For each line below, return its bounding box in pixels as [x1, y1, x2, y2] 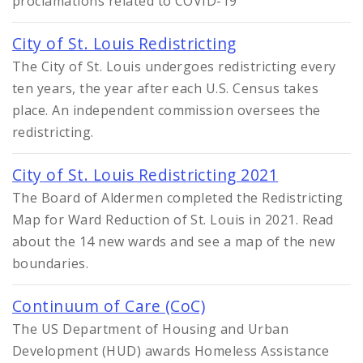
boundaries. [12, 254, 89, 272]
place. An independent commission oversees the [12, 100, 321, 119]
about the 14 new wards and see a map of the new [12, 232, 335, 250]
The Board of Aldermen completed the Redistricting [12, 188, 344, 207]
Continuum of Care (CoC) [12, 294, 206, 317]
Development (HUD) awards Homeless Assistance [12, 341, 330, 360]
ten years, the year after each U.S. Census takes [12, 79, 319, 97]
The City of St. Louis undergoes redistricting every [12, 57, 336, 75]
